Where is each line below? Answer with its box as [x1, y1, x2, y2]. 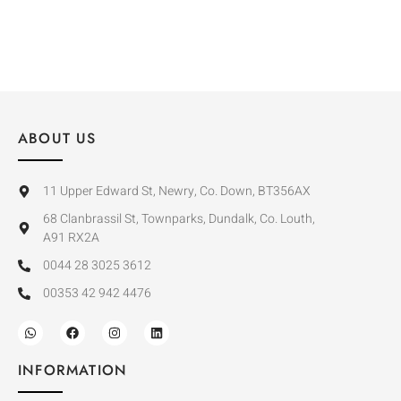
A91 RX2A [42, 228, 99, 247]
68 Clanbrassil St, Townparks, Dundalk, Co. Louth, [42, 209, 315, 228]
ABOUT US [18, 128, 97, 149]
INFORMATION [18, 360, 128, 380]
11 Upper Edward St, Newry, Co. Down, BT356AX [42, 182, 311, 200]
